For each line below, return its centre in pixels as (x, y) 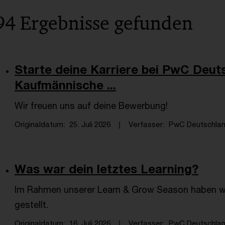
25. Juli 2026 (90, 124)
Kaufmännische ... (65, 85)
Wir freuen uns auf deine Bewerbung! (91, 105)
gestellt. (31, 204)
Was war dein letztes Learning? (106, 169)
